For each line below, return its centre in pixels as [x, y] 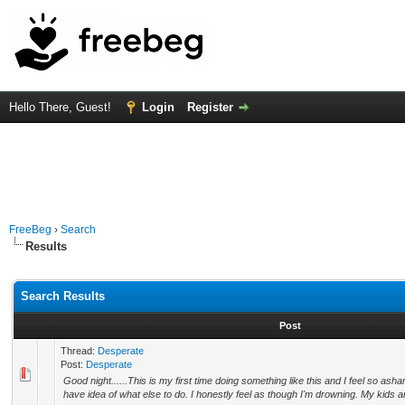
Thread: [79, 351]
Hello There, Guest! [62, 107]
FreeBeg [30, 230]
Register [210, 107]
